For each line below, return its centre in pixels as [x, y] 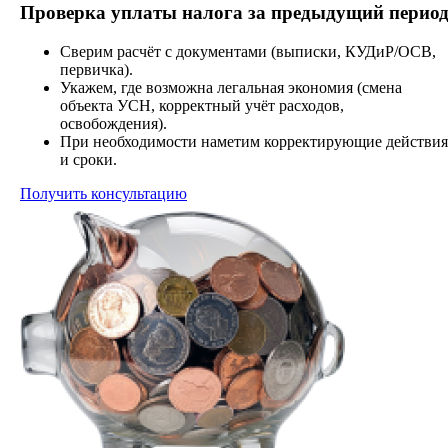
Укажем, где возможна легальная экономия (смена [231, 87]
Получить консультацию [103, 193]
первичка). [96, 69]
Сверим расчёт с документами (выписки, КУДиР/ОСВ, [248, 51]
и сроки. [88, 159]
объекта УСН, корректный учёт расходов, [202, 105]
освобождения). [113, 123]
